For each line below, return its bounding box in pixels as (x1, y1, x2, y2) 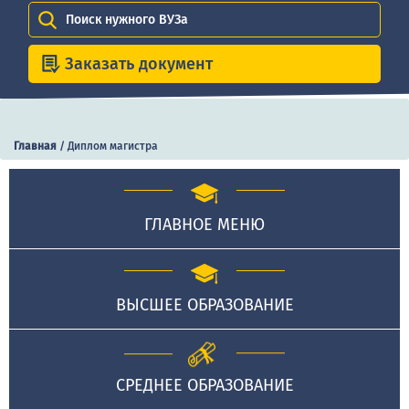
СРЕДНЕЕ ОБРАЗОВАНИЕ (115, 375, 294, 396)
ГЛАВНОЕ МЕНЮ (144, 215, 265, 236)
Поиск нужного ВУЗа (66, 11, 189, 27)
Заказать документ (65, 53, 214, 74)
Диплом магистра (68, 140, 158, 153)
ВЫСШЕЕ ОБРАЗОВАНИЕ (115, 295, 294, 316)
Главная (14, 140, 57, 153)
